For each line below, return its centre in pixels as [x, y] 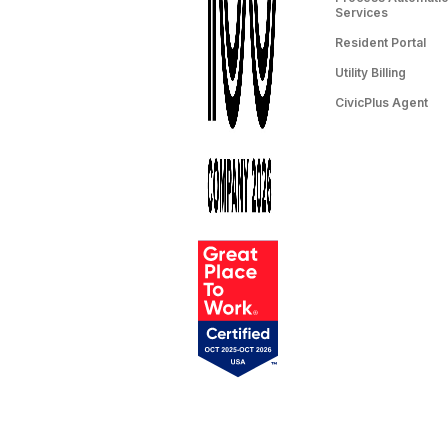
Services [361, 12]
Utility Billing [370, 72]
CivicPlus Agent [381, 102]
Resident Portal [380, 42]
